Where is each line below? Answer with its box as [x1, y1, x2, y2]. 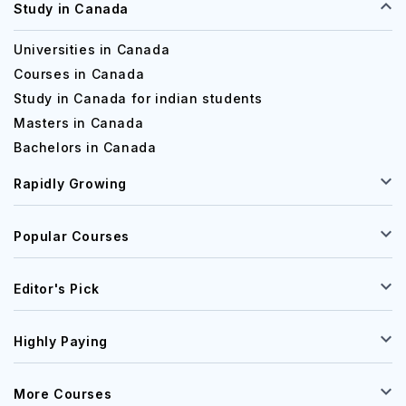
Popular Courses [14, 228, 130, 244]
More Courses [14, 386, 112, 401]
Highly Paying [14, 333, 108, 349]
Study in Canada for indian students [14, 91, 263, 106]
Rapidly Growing [14, 176, 127, 191]
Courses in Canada [14, 66, 145, 82]
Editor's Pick [14, 281, 100, 296]
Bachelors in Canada [14, 140, 157, 155]
